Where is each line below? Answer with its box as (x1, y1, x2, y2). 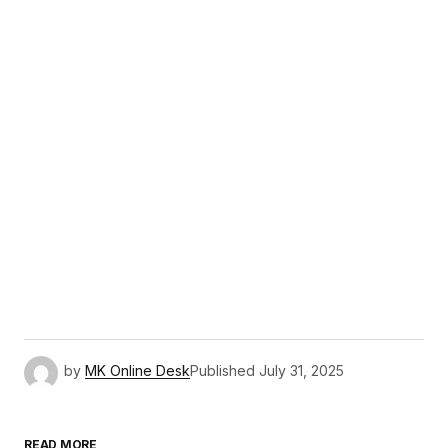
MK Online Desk (85, 362, 190, 380)
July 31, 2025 (259, 362, 344, 380)
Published (190, 362, 255, 380)
